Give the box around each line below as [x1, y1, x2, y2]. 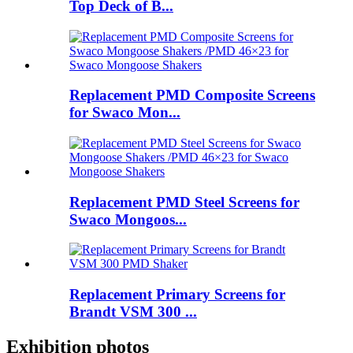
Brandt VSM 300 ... [69, 303, 197, 321]
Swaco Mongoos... [69, 210, 187, 228]
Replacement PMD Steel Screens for [69, 193, 299, 210]
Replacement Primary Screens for [69, 286, 285, 303]
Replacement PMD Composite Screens [69, 87, 315, 104]
